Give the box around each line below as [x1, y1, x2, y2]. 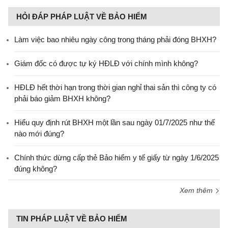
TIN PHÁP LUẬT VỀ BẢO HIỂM [16, 214, 127, 223]
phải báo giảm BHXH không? [14, 94, 110, 103]
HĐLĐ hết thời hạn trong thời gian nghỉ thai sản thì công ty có [14, 82, 216, 92]
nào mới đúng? [14, 129, 64, 138]
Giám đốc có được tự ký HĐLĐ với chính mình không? [14, 59, 198, 68]
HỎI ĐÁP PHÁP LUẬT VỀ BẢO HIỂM [16, 12, 147, 21]
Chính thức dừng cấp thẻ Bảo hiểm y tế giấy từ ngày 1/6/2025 [14, 153, 219, 162]
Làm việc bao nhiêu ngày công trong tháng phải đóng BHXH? [14, 35, 216, 44]
